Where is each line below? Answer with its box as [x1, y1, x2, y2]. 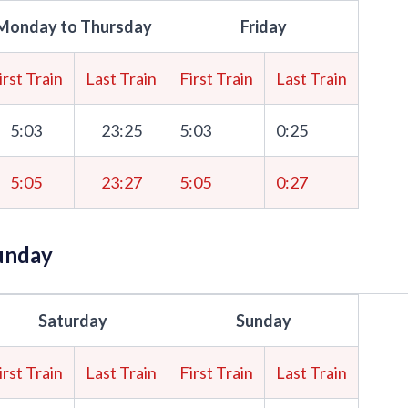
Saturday [38, 311, 107, 331]
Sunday [235, 311, 291, 331]
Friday [240, 16, 287, 36]
